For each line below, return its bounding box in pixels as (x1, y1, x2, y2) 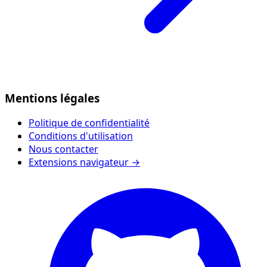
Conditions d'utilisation (29, 129, 133, 143)
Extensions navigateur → (29, 156, 140, 169)
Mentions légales (5, 90, 100, 105)
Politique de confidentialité (29, 116, 150, 130)
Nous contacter (29, 142, 98, 156)
